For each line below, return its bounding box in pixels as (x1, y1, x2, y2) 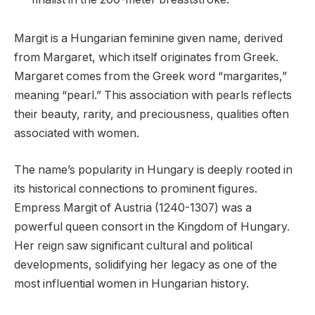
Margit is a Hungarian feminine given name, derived (14, 32, 283, 46)
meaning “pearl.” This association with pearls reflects (14, 89, 292, 103)
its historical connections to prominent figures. (14, 181, 257, 195)
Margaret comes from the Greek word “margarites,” (14, 70, 287, 84)
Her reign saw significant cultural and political (14, 238, 252, 252)
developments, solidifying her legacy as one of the (14, 257, 277, 271)
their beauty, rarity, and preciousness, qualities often (14, 108, 289, 122)
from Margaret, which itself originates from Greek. (14, 51, 278, 65)
